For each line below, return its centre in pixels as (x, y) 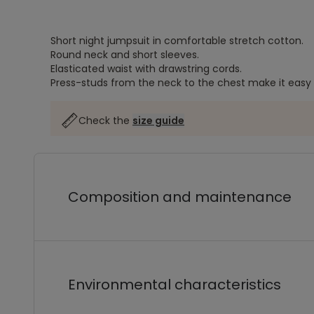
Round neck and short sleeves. (125, 55)
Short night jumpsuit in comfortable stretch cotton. (177, 41)
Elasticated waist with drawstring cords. (146, 69)
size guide (158, 121)
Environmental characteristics (175, 285)
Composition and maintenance (180, 197)
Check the (105, 121)
